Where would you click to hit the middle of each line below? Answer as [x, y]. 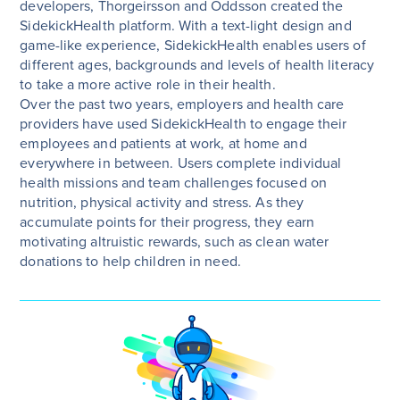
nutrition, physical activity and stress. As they [162, 202]
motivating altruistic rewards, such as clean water [175, 242]
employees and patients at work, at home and [163, 143]
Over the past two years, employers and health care [182, 104]
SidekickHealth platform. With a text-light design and [186, 25]
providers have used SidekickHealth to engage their [183, 124]
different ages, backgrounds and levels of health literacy [197, 65]
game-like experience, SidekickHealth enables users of [193, 45]
